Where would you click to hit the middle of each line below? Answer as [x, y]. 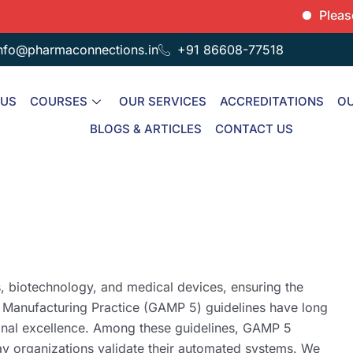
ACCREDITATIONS [272, 102]
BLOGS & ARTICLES [145, 129]
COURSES [59, 102]
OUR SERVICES [163, 102]
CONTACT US [254, 129]
